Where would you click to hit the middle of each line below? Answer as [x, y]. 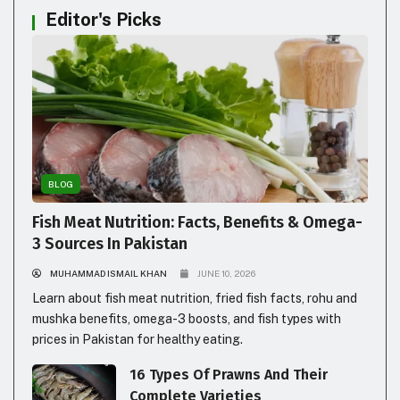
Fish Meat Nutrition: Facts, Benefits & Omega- [197, 222]
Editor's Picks [104, 19]
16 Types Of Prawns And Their [229, 374]
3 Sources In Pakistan [110, 243]
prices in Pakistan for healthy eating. [137, 339]
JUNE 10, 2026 [226, 273]
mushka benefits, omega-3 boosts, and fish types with [187, 318]
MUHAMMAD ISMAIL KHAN [108, 273]
